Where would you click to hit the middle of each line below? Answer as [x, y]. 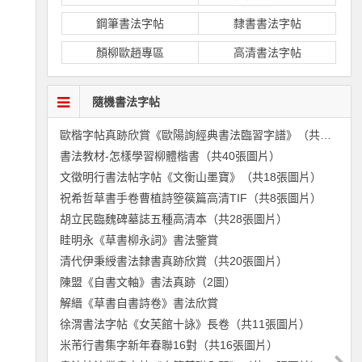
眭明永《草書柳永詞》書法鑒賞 [139, 240]
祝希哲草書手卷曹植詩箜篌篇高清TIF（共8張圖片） [190, 198]
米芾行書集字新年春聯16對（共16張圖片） [168, 345]
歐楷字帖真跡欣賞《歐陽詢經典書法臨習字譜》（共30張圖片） [325, 135]
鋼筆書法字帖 [130, 23]
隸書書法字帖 [267, 23]
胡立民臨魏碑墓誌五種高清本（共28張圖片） [173, 219]
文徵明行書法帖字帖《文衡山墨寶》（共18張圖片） [190, 177]
